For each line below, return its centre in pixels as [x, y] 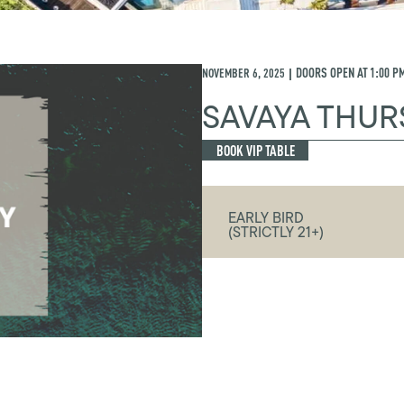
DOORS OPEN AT [332, 73]
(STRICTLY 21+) [276, 233]
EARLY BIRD [266, 218]
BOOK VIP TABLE [255, 151]
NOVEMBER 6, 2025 [243, 73]
